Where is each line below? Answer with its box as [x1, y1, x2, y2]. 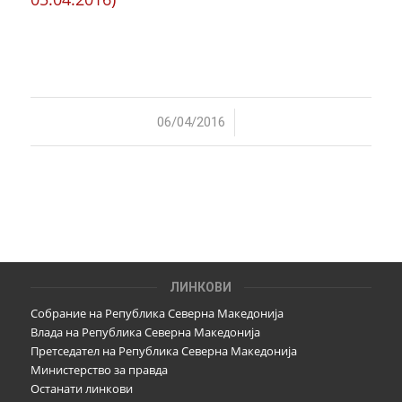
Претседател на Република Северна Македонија [30, 342, 297, 359]
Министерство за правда [30, 361, 168, 378]
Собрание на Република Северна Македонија [30, 304, 284, 321]
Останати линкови [30, 380, 133, 397]
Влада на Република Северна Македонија [30, 323, 260, 340]
